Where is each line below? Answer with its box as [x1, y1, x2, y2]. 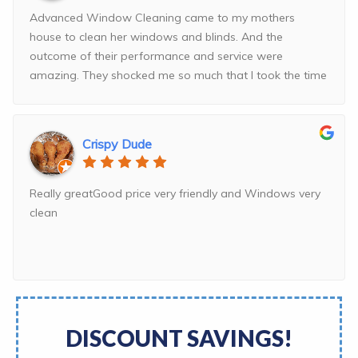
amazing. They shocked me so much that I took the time [30, 68, 327, 83]
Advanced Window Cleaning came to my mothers [30, 10, 295, 26]
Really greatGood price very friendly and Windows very [30, 186, 320, 201]
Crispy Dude [82, 136, 152, 153]
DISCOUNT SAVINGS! [66, 324, 292, 352]
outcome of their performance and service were [30, 49, 283, 64]
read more [61, 87, 117, 102]
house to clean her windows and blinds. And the [30, 30, 283, 45]
